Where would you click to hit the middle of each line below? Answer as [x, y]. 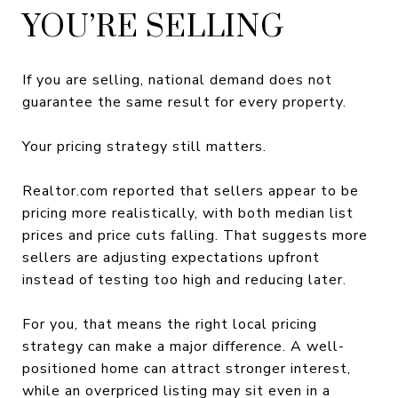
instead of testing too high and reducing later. [184, 279]
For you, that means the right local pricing [170, 324]
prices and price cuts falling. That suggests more [195, 235]
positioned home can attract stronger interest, [187, 368]
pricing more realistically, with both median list [188, 213]
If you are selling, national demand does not [177, 80]
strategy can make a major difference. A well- [183, 346]
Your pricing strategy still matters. [144, 146]
